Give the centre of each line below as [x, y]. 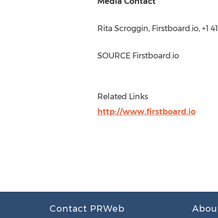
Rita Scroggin [123, 28]
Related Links [122, 97]
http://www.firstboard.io [146, 112]
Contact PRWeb [87, 209]
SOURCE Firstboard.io [138, 56]
